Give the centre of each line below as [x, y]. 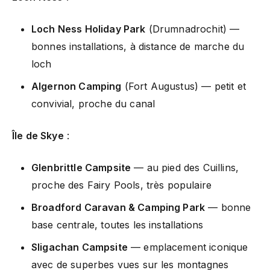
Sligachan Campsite [80, 247]
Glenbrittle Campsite [81, 167]
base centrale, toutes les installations [118, 224]
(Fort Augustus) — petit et [184, 86]
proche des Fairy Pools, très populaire [122, 185]
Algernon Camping [77, 86]
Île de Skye [38, 135]
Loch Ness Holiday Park [89, 29]
